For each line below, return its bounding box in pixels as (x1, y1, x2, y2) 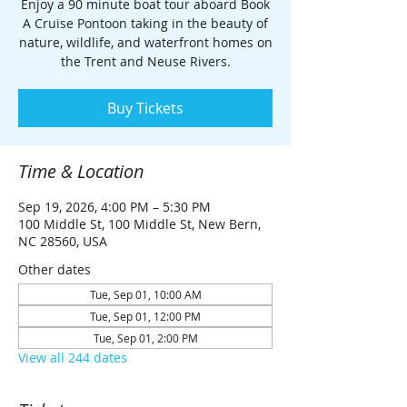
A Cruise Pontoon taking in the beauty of (23, 15, 268, 32)
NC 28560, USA (18, 233, 107, 250)
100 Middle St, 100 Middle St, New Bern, (18, 215, 261, 233)
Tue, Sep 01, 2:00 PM (93, 331, 198, 345)
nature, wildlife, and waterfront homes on (18, 34, 273, 51)
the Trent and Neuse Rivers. (60, 53, 231, 70)
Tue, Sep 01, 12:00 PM (90, 309, 201, 323)
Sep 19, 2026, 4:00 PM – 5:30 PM (18, 198, 211, 215)
